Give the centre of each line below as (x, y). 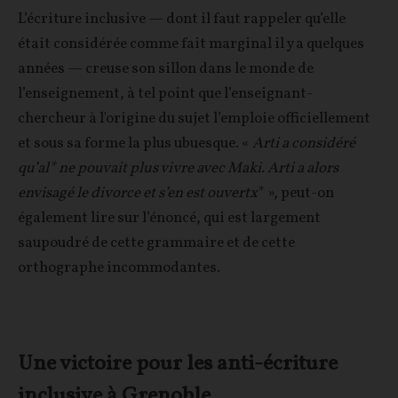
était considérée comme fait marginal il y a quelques (191, 44)
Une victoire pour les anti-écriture (178, 364)
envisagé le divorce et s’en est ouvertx (138, 193)
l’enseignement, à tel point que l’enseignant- (165, 94)
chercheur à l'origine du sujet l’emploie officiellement (194, 119)
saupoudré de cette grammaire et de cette (156, 243)
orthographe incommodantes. (119, 268)
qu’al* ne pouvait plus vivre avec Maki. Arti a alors (178, 168)
